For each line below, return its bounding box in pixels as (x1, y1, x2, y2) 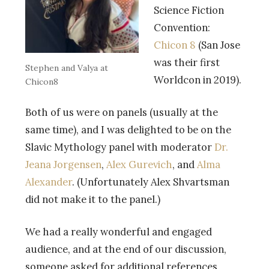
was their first (153, 55, 220, 69)
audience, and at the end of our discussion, (25, 242, 226, 256)
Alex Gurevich (106, 157, 172, 171)
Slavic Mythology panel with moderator (25, 140, 214, 154)
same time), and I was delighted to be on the (25, 122, 231, 136)
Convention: (153, 20, 210, 34)
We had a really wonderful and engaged (25, 225, 212, 238)
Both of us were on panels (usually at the (25, 105, 218, 119)
